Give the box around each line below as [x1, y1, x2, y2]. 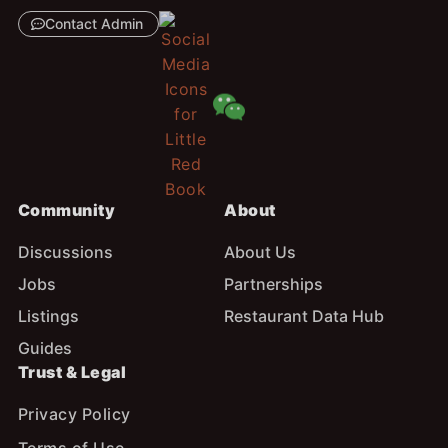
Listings [17, 306, 79, 326]
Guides [17, 338, 72, 358]
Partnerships [224, 274, 323, 294]
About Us [224, 242, 296, 262]
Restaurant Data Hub [224, 306, 384, 326]
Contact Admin [44, 15, 143, 32]
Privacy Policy [17, 404, 131, 424]
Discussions [17, 242, 113, 262]
